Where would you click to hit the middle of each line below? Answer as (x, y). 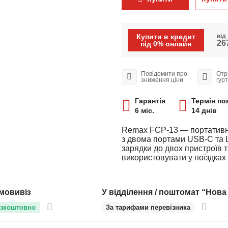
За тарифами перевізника (148, 207)
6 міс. (145, 110)
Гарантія (150, 101)
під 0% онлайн (166, 44)
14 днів (204, 110)
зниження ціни (162, 80)
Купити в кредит (166, 37)
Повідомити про (164, 74)
